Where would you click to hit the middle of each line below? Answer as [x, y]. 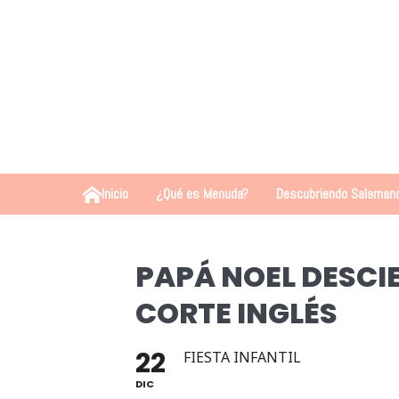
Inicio [114, 194]
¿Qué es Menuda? [202, 194]
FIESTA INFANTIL [242, 357]
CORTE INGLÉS [236, 313]
